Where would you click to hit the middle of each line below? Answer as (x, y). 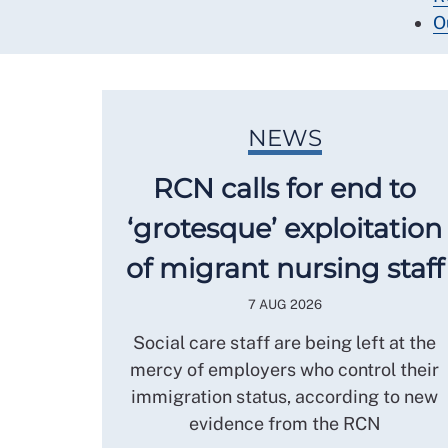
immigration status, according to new (284, 396)
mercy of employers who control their (284, 369)
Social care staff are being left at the (284, 342)
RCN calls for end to (284, 188)
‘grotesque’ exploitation (284, 228)
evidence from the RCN (284, 423)
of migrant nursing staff (284, 268)
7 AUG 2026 (284, 304)
